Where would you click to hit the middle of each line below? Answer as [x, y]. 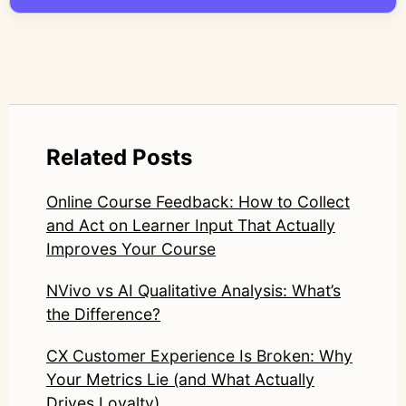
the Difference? [103, 314]
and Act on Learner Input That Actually [191, 226]
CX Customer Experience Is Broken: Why [199, 356]
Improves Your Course [131, 249]
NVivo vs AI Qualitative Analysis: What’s [193, 291]
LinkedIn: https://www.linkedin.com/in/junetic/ [238, 18]
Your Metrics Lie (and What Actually [180, 380]
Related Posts [119, 158]
